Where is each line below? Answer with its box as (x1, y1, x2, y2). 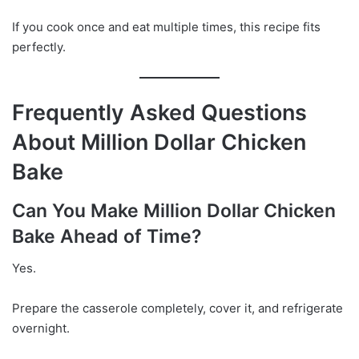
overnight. (12, 321, 70, 337)
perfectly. (12, 38, 66, 54)
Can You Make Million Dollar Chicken (12, 199, 336, 222)
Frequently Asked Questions (12, 99, 307, 127)
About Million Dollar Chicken (12, 129, 306, 156)
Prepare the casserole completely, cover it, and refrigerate (12, 301, 343, 317)
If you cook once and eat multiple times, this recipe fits (12, 18, 321, 34)
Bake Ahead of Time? (12, 224, 202, 248)
